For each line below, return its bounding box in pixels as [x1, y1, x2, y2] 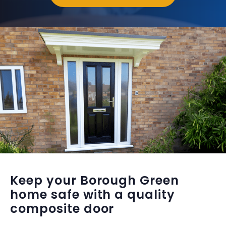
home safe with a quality [10, 186, 176, 203]
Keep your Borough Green [10, 172, 180, 189]
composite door [10, 200, 115, 217]
